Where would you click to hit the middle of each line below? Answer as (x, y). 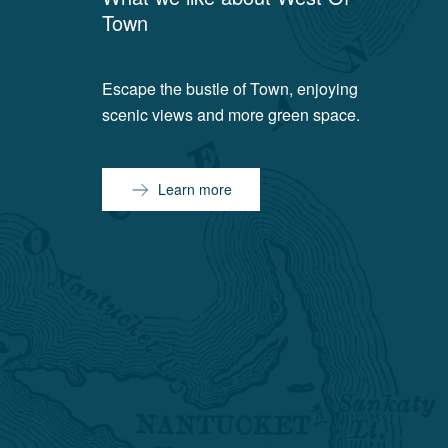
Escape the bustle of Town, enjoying (230, 88)
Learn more (195, 189)
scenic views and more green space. (231, 114)
